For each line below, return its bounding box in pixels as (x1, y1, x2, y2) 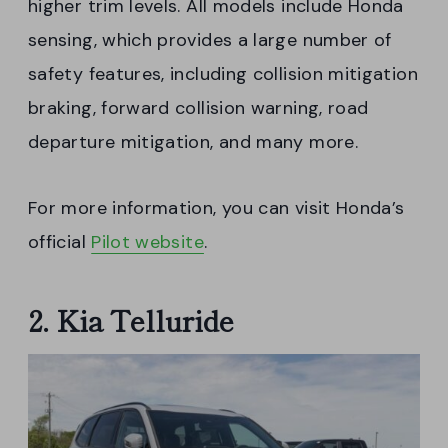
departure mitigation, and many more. (28, 130, 358, 155)
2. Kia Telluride (28, 300, 234, 341)
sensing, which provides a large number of (28, 28, 392, 53)
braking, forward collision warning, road (28, 96, 369, 121)
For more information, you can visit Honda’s (28, 196, 405, 221)
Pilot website (91, 230, 204, 255)
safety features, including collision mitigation (28, 62, 418, 87)
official (28, 230, 92, 255)
